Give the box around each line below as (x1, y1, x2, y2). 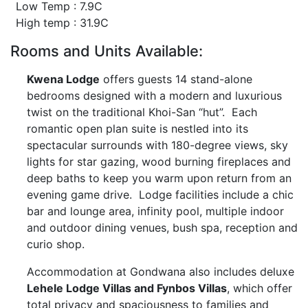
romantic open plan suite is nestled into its (27, 122, 248, 135)
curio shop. (27, 237, 88, 251)
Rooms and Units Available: (10, 42, 203, 60)
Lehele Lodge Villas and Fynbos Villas (27, 281, 227, 295)
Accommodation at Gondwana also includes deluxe (27, 265, 294, 278)
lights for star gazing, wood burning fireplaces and (27, 155, 291, 168)
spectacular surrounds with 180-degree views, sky (27, 138, 288, 152)
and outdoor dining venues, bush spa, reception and (27, 221, 298, 234)
